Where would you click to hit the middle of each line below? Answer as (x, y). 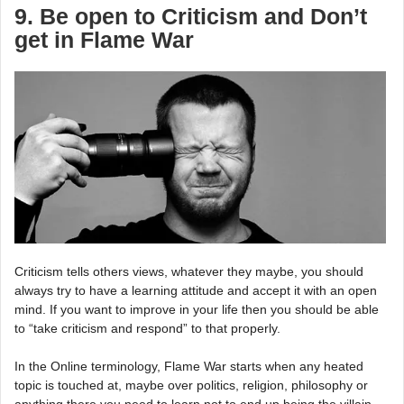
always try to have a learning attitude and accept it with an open (196, 291)
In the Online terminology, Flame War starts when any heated (189, 367)
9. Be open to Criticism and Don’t (191, 17)
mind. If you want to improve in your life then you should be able (197, 310)
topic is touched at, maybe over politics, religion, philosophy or (191, 386)
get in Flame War (104, 41)
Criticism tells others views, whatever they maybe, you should (189, 272)
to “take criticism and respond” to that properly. (147, 329)
